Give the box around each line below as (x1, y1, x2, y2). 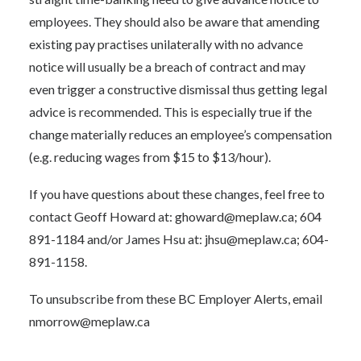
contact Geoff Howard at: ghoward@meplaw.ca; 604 (29, 209, 322, 224)
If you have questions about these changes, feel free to (29, 186, 325, 201)
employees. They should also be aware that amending (29, 14, 320, 29)
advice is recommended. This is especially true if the (29, 104, 312, 119)
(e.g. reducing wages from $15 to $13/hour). (29, 149, 271, 164)
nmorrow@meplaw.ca (29, 313, 150, 329)
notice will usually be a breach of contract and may (29, 59, 305, 74)
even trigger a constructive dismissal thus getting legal (29, 81, 327, 97)
